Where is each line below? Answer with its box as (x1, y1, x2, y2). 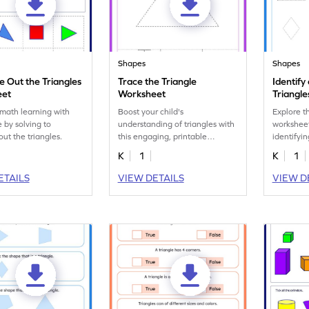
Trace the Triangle (118, 76, 197, 87)
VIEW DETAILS (117, 172, 184, 183)
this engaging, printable (118, 132, 208, 141)
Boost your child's (118, 107, 184, 117)
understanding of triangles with (118, 119, 235, 129)
